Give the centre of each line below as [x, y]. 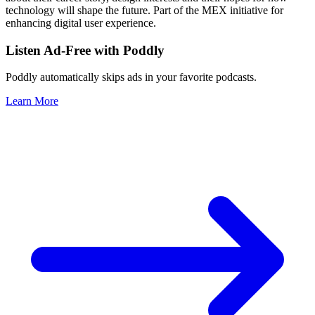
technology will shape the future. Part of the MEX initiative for [144, 10]
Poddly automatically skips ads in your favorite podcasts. [131, 77]
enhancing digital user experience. [81, 22]
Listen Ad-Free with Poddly [85, 50]
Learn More [32, 101]
